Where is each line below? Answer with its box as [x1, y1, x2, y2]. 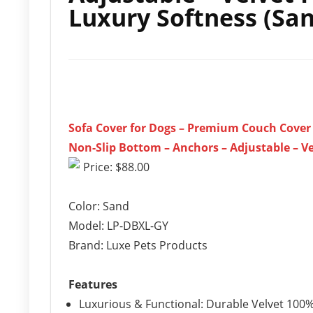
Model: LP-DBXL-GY [68, 218, 168, 233]
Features [68, 277, 117, 292]
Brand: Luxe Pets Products [68, 238, 208, 253]
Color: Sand [68, 198, 129, 214]
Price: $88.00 [83, 159, 150, 175]
